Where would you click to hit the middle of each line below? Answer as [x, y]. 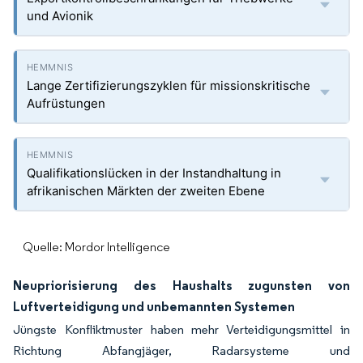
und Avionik [60, 16]
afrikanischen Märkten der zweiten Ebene [146, 191]
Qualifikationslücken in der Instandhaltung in [154, 173]
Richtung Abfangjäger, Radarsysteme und [181, 350]
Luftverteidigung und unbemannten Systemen [154, 306]
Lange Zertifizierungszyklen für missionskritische [169, 85]
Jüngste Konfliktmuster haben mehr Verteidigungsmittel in [181, 329]
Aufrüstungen [66, 103]
